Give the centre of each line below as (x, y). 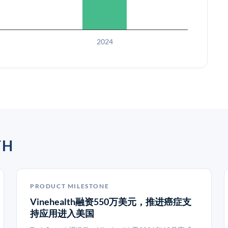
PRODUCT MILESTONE (70, 186)
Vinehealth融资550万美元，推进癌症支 (111, 202)
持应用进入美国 (62, 213)
